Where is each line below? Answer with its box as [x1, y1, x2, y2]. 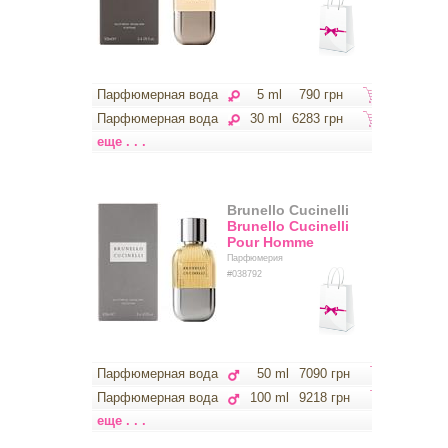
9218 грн [298, 390, 350, 405]
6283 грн [291, 111, 343, 126]
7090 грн [298, 366, 350, 381]
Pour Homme [226, 234, 314, 250]
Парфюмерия [226, 253, 283, 263]
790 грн [298, 87, 343, 102]
